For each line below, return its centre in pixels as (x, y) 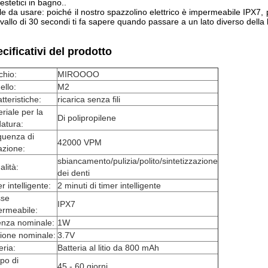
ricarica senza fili (89, 99)
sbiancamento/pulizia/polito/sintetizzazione (138, 161)
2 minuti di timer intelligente (109, 185)
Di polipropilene (87, 118)
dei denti (74, 173)
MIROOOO (78, 74)
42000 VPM (80, 142)
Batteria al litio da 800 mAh (108, 248)
